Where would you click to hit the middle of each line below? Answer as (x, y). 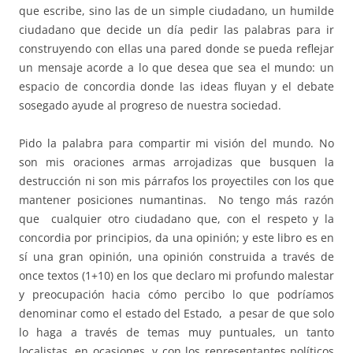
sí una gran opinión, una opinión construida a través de (176, 257)
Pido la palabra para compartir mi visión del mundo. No (176, 143)
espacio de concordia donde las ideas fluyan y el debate (176, 87)
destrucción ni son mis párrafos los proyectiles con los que (176, 181)
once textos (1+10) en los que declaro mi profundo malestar (176, 276)
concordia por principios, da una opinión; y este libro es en (176, 238)
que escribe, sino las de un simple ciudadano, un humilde (176, 11)
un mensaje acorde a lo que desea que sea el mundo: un (176, 68)
